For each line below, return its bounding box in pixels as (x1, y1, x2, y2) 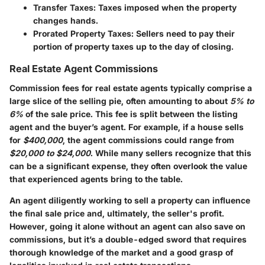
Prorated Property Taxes (33, 28, 131, 39)
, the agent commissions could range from (63, 134, 234, 145)
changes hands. (33, 15, 98, 26)
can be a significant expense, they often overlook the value (9, 160, 247, 171)
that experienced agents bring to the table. (9, 173, 183, 184)
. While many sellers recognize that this (91, 147, 251, 158)
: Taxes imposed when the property (93, 2, 237, 13)
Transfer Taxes (33, 2, 93, 13)
